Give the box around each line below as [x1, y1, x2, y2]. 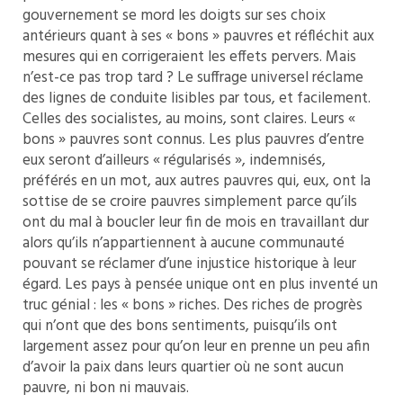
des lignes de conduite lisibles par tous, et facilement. [22, 86, 371, 111]
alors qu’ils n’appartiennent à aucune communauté [22, 231, 345, 255]
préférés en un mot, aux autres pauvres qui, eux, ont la [22, 169, 371, 193]
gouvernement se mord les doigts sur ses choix [22, 4, 326, 28]
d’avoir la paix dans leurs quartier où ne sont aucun [22, 355, 344, 380]
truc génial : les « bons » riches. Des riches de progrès [22, 293, 363, 318]
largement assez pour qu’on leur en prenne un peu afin [22, 335, 370, 359]
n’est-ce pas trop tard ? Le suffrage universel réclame [22, 66, 363, 90]
